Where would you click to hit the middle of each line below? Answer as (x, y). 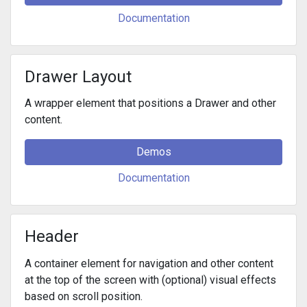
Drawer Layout (78, 77)
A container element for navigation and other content (149, 263)
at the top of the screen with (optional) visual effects (150, 280)
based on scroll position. (84, 296)
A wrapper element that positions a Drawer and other (150, 103)
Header (52, 237)
